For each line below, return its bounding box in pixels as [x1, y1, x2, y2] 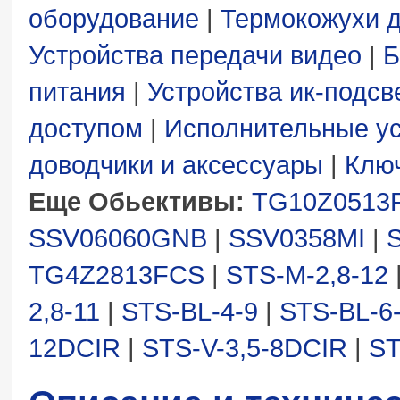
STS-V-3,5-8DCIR [142, 333, 347, 362]
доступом [29, 113, 143, 143]
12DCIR [29, 333, 121, 362]
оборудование [29, 4, 199, 33]
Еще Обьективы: [29, 187, 252, 216]
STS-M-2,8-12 [226, 260, 388, 289]
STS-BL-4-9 [121, 296, 258, 326]
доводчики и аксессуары [29, 150, 323, 179]
